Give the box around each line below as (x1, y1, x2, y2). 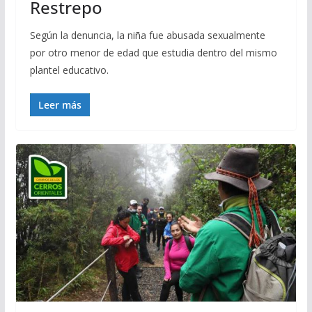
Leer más (38, 97, 81, 111)
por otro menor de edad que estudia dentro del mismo (29, 45, 277, 59)
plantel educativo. (29, 63, 109, 77)
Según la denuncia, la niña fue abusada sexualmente (29, 28, 265, 42)
